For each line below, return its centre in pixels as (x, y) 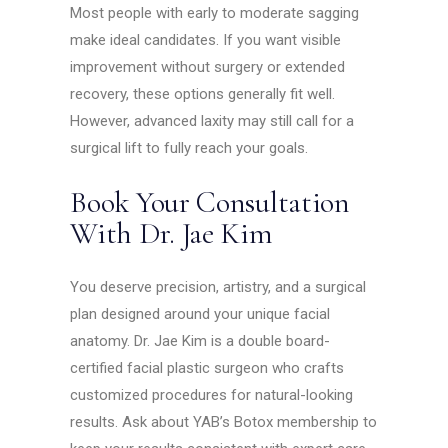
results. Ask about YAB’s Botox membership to (224, 422)
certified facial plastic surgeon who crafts (207, 368)
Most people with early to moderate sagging (215, 13)
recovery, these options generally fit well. (203, 94)
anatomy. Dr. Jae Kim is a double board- (200, 341)
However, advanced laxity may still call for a (212, 121)
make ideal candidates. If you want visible (206, 40)
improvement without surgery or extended (208, 67)
